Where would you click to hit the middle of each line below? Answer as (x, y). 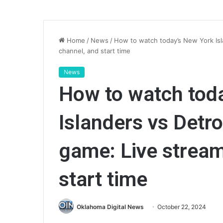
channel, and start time (95, 51)
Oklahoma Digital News (110, 207)
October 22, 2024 (182, 207)
